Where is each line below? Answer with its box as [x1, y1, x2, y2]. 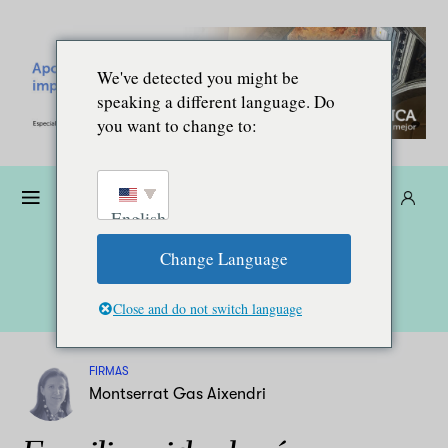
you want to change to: [97, 114, 257, 137]
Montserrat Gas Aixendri [88, 383, 266, 403]
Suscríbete [316, 190, 376, 204]
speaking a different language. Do [97, 90, 335, 113]
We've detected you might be [97, 66, 299, 89]
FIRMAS [88, 364, 129, 379]
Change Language [160, 247, 288, 270]
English [111, 206, 166, 230]
